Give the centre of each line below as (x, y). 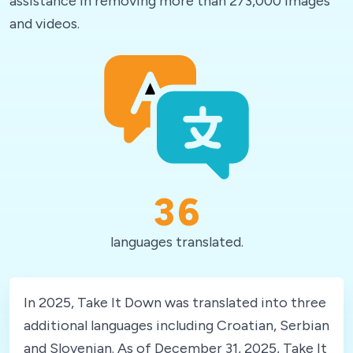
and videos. (45, 23)
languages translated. (176, 242)
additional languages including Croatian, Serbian (176, 325)
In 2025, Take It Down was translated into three (175, 302)
